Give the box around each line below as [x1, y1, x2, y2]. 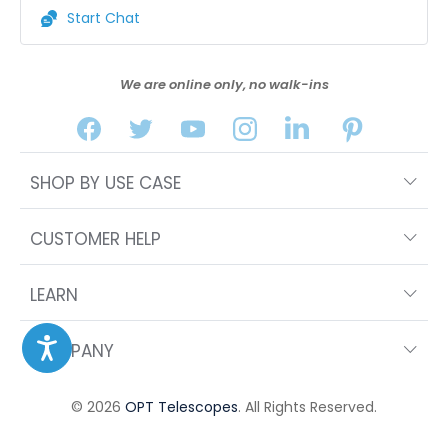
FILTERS [305, 414, 360, 431]
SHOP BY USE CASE [30, 171, 181, 196]
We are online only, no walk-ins [119, 75, 329, 95]
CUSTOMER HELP [30, 227, 161, 252]
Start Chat [66, 8, 140, 29]
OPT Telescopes [125, 397, 238, 418]
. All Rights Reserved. [238, 397, 377, 418]
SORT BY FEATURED [18, 415, 155, 432]
